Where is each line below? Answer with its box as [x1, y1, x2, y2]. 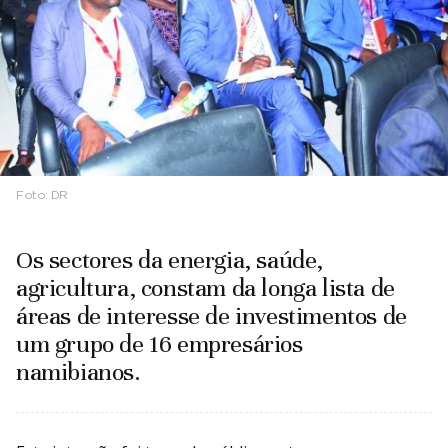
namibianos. [16, 357, 141, 388]
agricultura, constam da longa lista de [16, 273, 395, 304]
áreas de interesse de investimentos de [16, 301, 407, 332]
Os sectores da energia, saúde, [16, 245, 324, 276]
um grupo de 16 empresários [16, 329, 303, 360]
